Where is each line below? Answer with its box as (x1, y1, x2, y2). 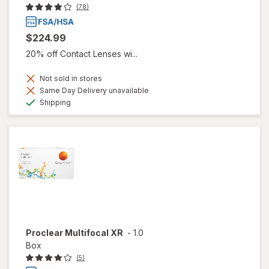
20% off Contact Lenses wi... (26, 48, 138, 59)
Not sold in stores (38, 73, 102, 83)
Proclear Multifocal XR (26, 227, 123, 238)
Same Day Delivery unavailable (38, 85, 149, 95)
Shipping (38, 97, 71, 107)
